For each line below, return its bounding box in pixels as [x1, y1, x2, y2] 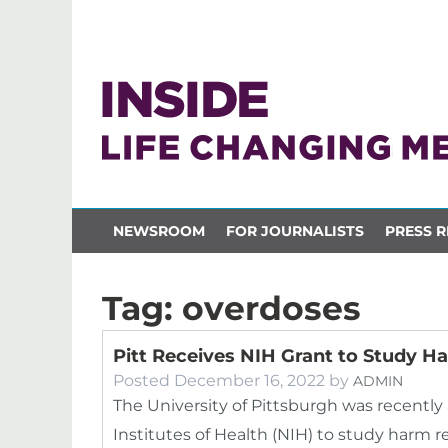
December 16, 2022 [174, 371, 325, 390]
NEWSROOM [112, 221, 205, 240]
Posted [113, 371, 174, 390]
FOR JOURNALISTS [225, 221, 364, 240]
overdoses [182, 288, 361, 328]
